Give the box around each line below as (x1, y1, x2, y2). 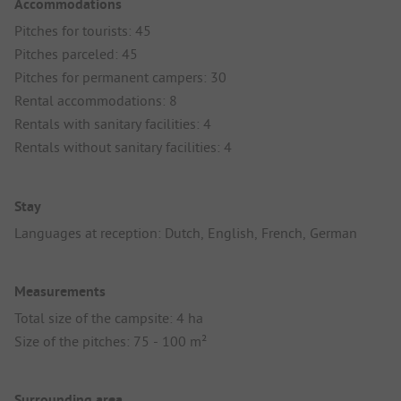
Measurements (14, 281, 106, 301)
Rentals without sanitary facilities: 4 (14, 138, 232, 157)
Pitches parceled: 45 (14, 45, 138, 64)
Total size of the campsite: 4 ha (14, 308, 203, 327)
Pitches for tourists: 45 (14, 21, 151, 40)
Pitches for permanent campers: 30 (14, 68, 226, 87)
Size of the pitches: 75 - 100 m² (14, 331, 207, 350)
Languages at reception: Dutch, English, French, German (14, 223, 357, 242)
